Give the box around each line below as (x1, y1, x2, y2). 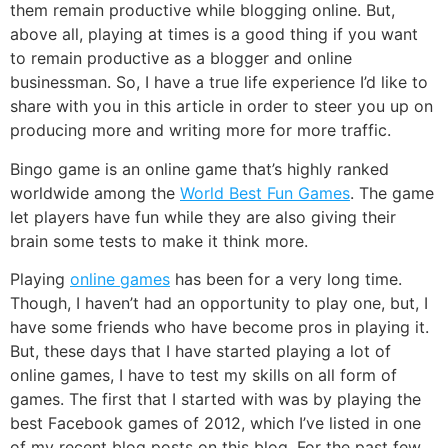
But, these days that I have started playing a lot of (10, 341, 391, 362)
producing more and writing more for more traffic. (10, 120, 391, 141)
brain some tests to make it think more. (10, 230, 308, 251)
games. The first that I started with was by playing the (10, 389, 421, 410)
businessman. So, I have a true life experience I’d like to (10, 72, 428, 93)
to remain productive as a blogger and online (10, 48, 352, 69)
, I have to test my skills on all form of (110, 365, 397, 386)
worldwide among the (10, 182, 180, 203)
